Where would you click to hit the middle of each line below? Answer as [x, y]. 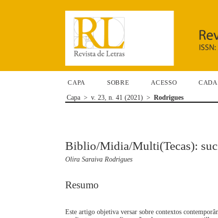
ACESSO [164, 82]
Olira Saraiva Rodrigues [99, 160]
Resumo [82, 185]
